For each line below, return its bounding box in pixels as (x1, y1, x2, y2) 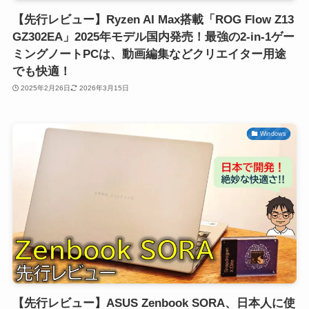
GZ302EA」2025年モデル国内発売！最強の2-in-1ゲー (12, 30, 295, 43)
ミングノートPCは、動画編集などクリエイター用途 (12, 47, 286, 61)
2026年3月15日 (79, 84, 129, 92)
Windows (260, 130, 286, 137)
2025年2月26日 (21, 84, 71, 92)
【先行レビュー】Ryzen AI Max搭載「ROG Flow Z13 (12, 12, 294, 26)
